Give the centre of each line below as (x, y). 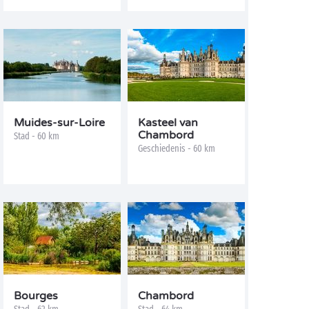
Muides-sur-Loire (59, 123)
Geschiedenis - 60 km (177, 149)
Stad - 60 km (37, 136)
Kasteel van (168, 123)
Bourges (36, 296)
